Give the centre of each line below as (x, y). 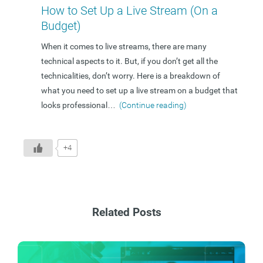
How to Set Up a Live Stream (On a (129, 11)
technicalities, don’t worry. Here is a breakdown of (131, 76)
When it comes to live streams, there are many (124, 47)
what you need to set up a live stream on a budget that (139, 91)
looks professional (74, 105)
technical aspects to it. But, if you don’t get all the (129, 61)
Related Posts (127, 213)
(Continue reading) (153, 105)
